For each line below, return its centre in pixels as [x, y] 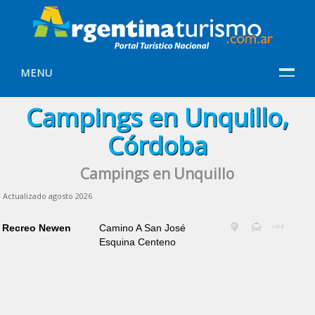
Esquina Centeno [138, 242]
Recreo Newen [36, 228]
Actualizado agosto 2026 [48, 195]
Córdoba [157, 145]
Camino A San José [143, 228]
